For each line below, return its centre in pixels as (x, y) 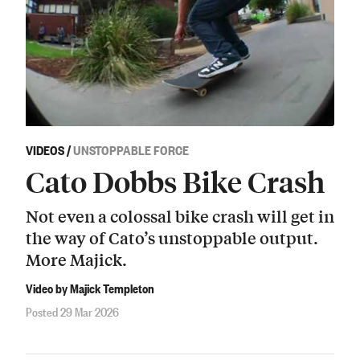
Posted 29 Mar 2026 (72, 311)
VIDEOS (45, 150)
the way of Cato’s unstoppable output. (172, 237)
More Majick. (76, 259)
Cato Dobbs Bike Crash (175, 182)
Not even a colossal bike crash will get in (180, 215)
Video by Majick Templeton (90, 288)
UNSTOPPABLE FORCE (131, 150)
